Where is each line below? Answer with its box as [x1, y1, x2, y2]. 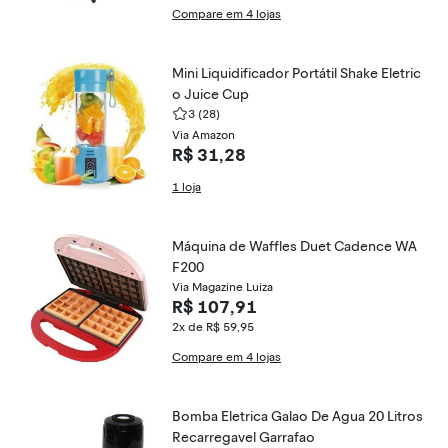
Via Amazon [172, 128, 235, 142]
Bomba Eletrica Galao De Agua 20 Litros [172, 408, 423, 425]
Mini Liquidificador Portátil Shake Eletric [172, 65, 421, 82]
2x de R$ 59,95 [172, 320, 254, 334]
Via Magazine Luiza [172, 280, 273, 294]
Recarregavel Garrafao [172, 429, 315, 446]
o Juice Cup [172, 86, 249, 103]
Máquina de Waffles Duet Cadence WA [172, 238, 395, 255]
